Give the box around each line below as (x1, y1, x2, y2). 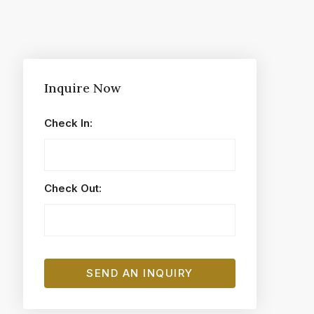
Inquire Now (44, 80, 121, 96)
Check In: (44, 116, 93, 130)
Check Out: (44, 182, 102, 195)
